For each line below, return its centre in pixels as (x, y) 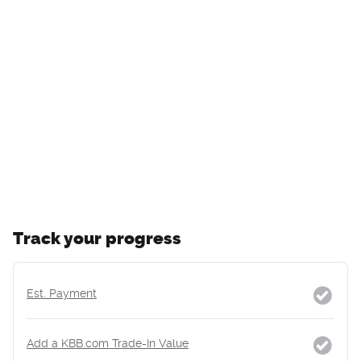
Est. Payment (62, 293)
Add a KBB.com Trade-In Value (108, 343)
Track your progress (97, 238)
